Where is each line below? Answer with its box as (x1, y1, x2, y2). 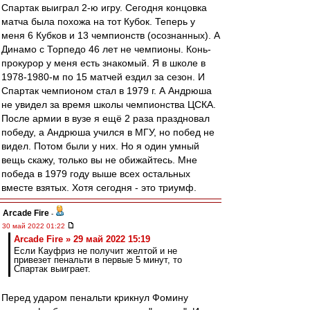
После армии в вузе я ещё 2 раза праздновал (1, 113, 210, 124)
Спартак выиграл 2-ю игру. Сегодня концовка (1, 2, 207, 13)
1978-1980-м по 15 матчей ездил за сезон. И (1, 71, 205, 82)
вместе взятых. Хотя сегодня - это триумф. (1, 182, 197, 193)
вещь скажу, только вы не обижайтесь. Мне (1, 154, 197, 165)
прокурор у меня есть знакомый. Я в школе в (1, 57, 206, 69)
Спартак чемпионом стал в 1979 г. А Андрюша (1, 85, 212, 96)
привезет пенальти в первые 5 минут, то (14, 255, 182, 265)
